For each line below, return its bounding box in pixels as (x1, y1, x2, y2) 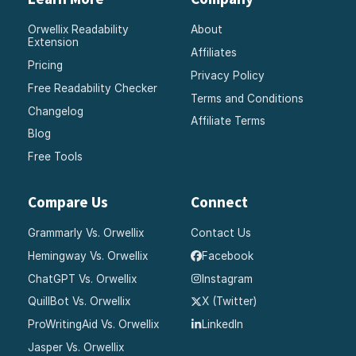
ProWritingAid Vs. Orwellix (28, 318, 160, 331)
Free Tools (28, 150, 83, 164)
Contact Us (191, 226, 251, 240)
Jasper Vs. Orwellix (28, 341, 125, 354)
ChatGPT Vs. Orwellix (28, 272, 137, 285)
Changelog (28, 104, 84, 118)
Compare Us (28, 192, 109, 211)
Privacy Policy (191, 68, 265, 82)
